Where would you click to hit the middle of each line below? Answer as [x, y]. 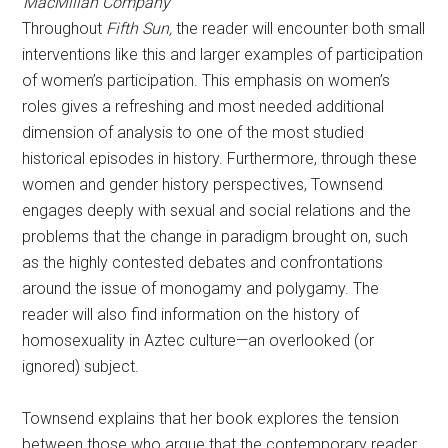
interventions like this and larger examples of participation [223, 54]
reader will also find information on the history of [191, 314]
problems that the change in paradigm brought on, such [215, 236]
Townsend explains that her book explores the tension [211, 418]
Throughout [64, 28]
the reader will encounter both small [301, 28]
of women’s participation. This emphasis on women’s [206, 80]
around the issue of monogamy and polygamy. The [201, 288]
